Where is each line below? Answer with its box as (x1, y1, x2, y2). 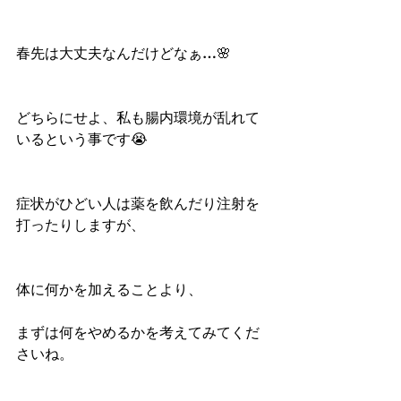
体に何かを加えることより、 (16, 281, 202, 298)
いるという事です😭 (16, 131, 148, 148)
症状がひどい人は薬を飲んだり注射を (16, 195, 260, 212)
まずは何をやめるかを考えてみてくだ (16, 324, 260, 341)
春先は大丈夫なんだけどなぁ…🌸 (16, 45, 231, 62)
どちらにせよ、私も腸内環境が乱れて (16, 109, 260, 126)
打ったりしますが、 (16, 217, 145, 234)
